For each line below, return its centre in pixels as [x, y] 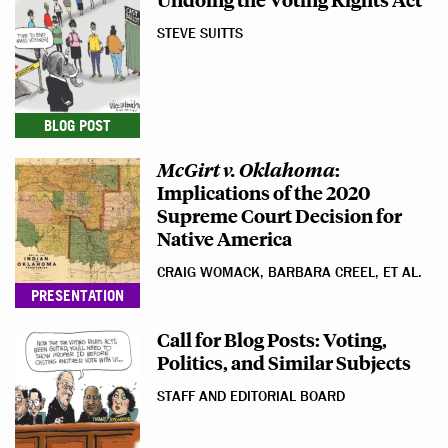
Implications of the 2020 [263, 192]
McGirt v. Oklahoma [246, 169]
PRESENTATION [77, 295]
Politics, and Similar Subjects [284, 362]
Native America [224, 238]
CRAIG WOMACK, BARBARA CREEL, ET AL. [289, 272]
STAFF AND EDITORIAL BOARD [251, 396]
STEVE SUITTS [200, 33]
